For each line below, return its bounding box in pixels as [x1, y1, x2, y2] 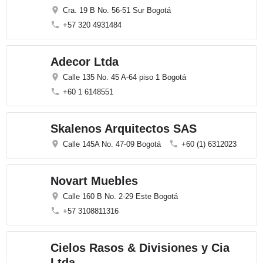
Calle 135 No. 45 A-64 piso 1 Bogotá [63, 73, 186, 82]
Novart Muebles [50, 174, 138, 187]
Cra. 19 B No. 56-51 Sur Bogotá [63, 6, 171, 15]
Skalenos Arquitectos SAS [50, 122, 197, 135]
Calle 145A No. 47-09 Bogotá [63, 140, 161, 149]
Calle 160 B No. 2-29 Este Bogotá [63, 192, 178, 201]
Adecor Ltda [50, 55, 119, 68]
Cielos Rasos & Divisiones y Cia [50, 241, 230, 254]
